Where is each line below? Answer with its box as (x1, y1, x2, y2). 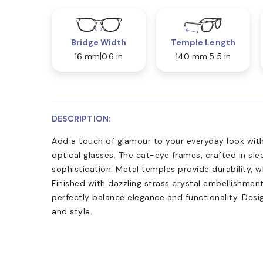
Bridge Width (70, 36, 127, 48)
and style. (52, 205, 92, 217)
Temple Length (170, 36, 235, 48)
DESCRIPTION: (52, 113, 111, 124)
